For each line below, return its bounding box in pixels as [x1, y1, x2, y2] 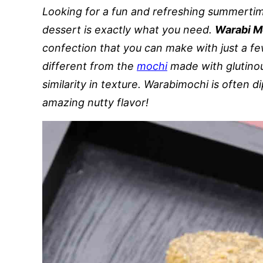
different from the [42, 60, 137, 72]
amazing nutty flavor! [42, 96, 149, 109]
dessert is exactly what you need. [42, 23, 215, 36]
